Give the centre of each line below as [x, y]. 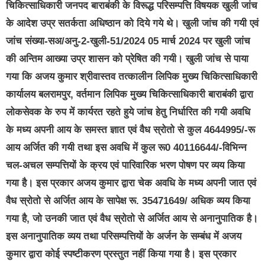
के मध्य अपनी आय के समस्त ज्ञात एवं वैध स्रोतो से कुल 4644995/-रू [130, 130]
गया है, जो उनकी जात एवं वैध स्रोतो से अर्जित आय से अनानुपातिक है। [132, 218]
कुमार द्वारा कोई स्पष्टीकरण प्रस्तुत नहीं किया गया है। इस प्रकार [121, 254]
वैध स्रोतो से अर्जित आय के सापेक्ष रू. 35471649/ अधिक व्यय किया [128, 201]
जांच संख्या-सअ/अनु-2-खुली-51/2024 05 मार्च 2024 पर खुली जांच [128, 41]
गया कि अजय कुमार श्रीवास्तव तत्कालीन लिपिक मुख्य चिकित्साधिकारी [132, 76]
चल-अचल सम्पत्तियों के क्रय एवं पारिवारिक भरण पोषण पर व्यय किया [125, 165]
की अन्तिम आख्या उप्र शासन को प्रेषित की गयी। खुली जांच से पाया [127, 59]
